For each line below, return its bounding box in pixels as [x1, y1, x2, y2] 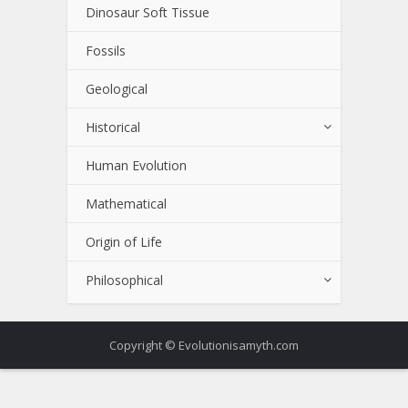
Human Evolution [86, 157, 187, 175]
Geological [86, 80, 148, 98]
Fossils [86, 42, 126, 60]
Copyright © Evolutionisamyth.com [109, 337, 299, 354]
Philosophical [86, 271, 163, 290]
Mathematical [86, 195, 167, 213]
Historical [86, 118, 140, 137]
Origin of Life [86, 233, 162, 251]
